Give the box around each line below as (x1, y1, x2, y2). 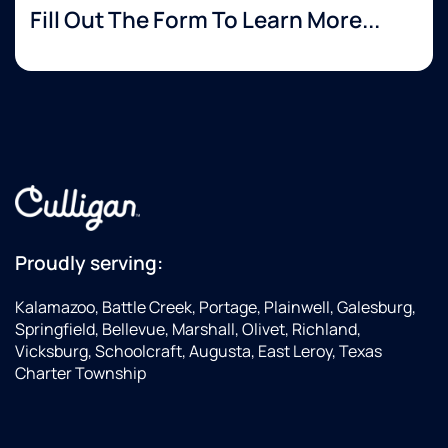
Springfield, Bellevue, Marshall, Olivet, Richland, (15, 318, 361, 341)
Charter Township (15, 362, 146, 385)
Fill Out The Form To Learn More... (30, 4, 380, 36)
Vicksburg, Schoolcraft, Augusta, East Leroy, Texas (15, 340, 382, 363)
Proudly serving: (15, 250, 163, 277)
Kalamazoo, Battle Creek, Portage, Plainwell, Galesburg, (15, 296, 416, 319)
